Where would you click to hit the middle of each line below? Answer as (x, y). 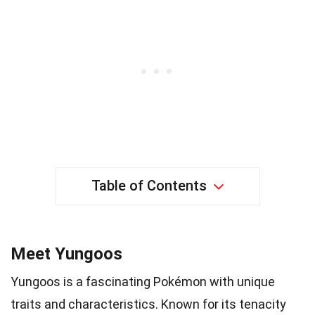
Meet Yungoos (66, 253)
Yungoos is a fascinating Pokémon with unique (143, 281)
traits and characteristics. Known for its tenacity (148, 304)
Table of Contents (149, 185)
